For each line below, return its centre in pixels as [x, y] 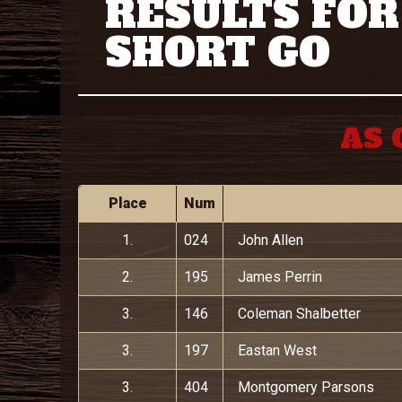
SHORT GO [218, 52]
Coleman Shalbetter [299, 313]
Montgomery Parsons [306, 387]
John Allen [271, 240]
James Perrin [280, 276]
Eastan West [277, 350]
